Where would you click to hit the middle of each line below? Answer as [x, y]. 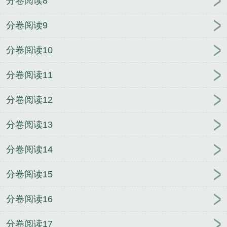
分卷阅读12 [29, 100]
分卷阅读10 [29, 50]
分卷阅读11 [29, 75]
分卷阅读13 [29, 125]
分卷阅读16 [29, 199]
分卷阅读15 [29, 175]
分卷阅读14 [29, 150]
